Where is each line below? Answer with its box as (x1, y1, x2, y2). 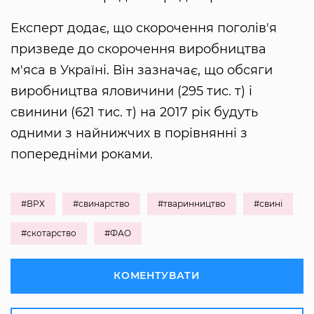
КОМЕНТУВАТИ (114, 269, 200, 282)
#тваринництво (158, 198, 226, 210)
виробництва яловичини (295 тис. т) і (11, 83, 252, 100)
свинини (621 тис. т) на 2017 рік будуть (11, 104, 258, 121)
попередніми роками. (11, 146, 153, 163)
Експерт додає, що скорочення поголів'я (11, 20, 277, 36)
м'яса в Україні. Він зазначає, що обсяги (11, 62, 273, 78)
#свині (254, 198, 282, 210)
